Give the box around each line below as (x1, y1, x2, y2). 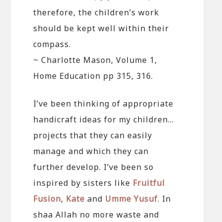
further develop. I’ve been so (33, 161, 154, 172)
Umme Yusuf (105, 193, 158, 204)
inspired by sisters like (33, 177, 133, 188)
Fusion (33, 193, 61, 204)
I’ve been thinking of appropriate (33, 98, 174, 109)
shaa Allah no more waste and (33, 209, 160, 220)
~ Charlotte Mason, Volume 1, (33, 54, 158, 65)
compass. (33, 38, 71, 50)
